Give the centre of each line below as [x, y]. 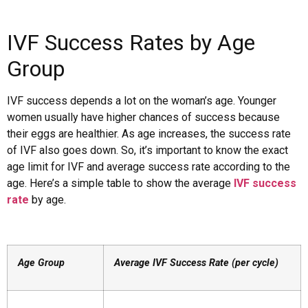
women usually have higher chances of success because [143, 118]
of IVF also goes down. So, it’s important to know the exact [147, 151]
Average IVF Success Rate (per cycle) [196, 263]
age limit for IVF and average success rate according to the [148, 167]
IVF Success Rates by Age [131, 43]
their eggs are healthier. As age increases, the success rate [149, 134]
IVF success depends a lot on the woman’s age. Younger [142, 101]
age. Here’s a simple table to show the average [120, 184]
